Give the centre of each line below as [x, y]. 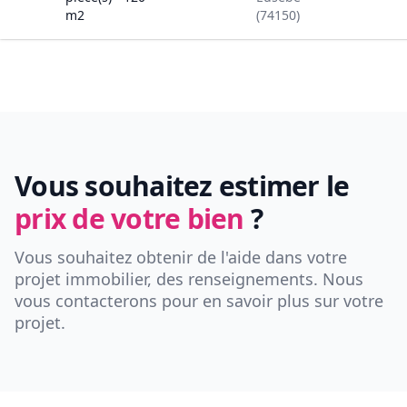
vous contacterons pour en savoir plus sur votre [199, 301]
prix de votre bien [129, 219]
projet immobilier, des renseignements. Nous [189, 279]
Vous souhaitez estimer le [182, 186]
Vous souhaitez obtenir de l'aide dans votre [181, 258]
